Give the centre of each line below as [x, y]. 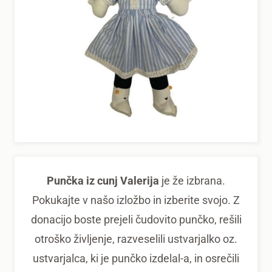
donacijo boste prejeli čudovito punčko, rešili [136, 219]
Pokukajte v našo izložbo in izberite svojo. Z [136, 200]
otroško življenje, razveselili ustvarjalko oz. [136, 239]
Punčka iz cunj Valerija [103, 181]
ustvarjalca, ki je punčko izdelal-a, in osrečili [136, 258]
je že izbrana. [192, 181]
